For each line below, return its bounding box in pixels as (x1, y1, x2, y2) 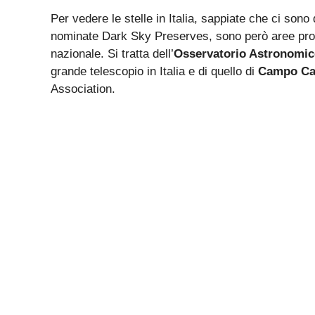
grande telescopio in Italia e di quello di (51, 64, 258, 78)
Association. (51, 82, 115, 96)
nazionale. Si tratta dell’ (51, 46, 174, 60)
